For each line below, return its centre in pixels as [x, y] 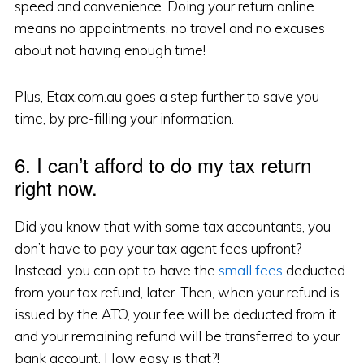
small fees [250, 271]
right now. [56, 188]
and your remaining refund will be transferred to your [177, 336]
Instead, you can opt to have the [116, 271]
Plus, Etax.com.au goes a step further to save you [167, 97]
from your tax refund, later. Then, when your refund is [177, 292]
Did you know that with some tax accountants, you [172, 227]
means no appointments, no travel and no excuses [169, 28]
